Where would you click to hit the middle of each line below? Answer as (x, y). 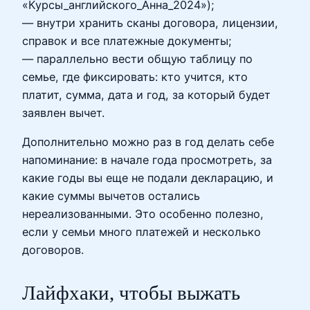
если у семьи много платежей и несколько (142, 232)
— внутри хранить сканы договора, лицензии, (150, 22)
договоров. (53, 250)
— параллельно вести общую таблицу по (137, 58)
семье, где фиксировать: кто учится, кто (135, 76)
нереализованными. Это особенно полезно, (143, 214)
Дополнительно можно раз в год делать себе (148, 142)
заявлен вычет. (63, 112)
